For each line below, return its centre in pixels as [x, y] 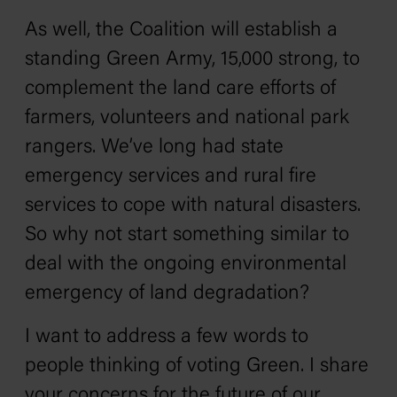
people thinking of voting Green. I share [197, 366]
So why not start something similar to [187, 235]
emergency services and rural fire [171, 177]
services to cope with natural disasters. [193, 206]
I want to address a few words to [167, 337]
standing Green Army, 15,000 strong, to [192, 60]
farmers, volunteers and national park [187, 118]
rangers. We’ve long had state [154, 148]
